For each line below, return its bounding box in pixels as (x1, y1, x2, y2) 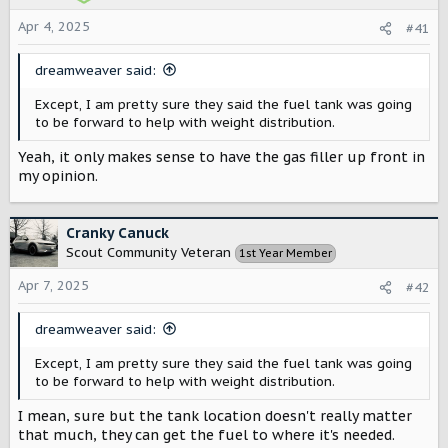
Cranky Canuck (66, 223, 169, 242)
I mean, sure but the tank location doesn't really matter (18, 406, 412, 425)
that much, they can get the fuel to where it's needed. (18, 425, 395, 444)
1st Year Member (239, 245, 332, 260)
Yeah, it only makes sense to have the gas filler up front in (18, 147, 425, 166)
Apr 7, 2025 (18, 276, 89, 294)
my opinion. (18, 166, 98, 185)
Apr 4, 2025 (18, 17, 90, 35)
